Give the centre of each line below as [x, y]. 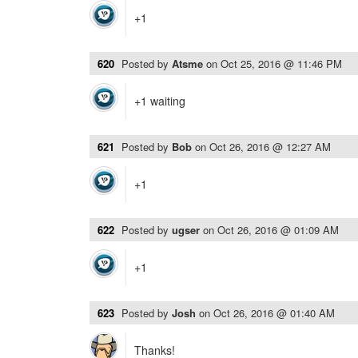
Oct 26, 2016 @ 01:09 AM [278, 230]
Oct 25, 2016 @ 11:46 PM [281, 64]
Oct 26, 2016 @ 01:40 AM [274, 313]
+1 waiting [160, 101]
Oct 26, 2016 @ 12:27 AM [270, 147]
